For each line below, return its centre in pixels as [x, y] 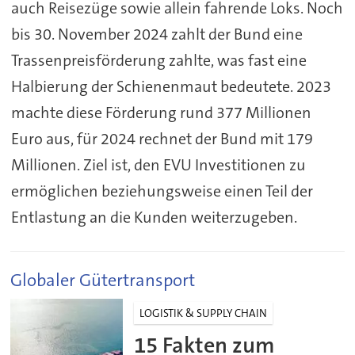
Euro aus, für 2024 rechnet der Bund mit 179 [162, 138]
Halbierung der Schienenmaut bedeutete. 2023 [171, 86]
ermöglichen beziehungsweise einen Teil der [162, 191]
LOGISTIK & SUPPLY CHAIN [204, 313]
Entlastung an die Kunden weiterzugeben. [154, 217]
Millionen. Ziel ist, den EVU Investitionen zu [158, 164]
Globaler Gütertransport [103, 280]
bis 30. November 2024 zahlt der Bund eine [157, 34]
